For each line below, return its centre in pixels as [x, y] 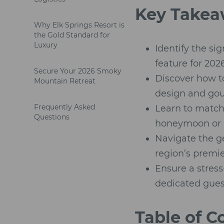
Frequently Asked [64, 107]
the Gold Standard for [72, 35]
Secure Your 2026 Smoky [78, 71]
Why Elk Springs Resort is [79, 25]
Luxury [46, 45]
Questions [52, 117]
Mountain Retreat [65, 81]
